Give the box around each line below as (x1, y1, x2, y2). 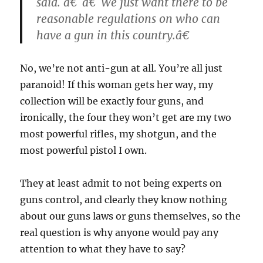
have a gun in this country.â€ (36, 28, 190, 43)
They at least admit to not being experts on (20, 177, 222, 190)
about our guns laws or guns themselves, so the (20, 210, 241, 222)
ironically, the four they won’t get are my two (20, 112, 232, 124)
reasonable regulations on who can (36, 12, 221, 26)
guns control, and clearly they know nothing (20, 194, 228, 206)
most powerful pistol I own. (20, 144, 147, 157)
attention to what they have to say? (20, 243, 186, 255)
